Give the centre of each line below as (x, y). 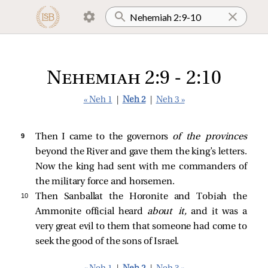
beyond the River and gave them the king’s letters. (141, 152)
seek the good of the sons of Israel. (107, 242)
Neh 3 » (170, 100)
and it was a (217, 212)
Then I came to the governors (104, 137)
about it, (167, 212)
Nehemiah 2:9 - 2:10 (134, 79)
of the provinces (209, 137)
